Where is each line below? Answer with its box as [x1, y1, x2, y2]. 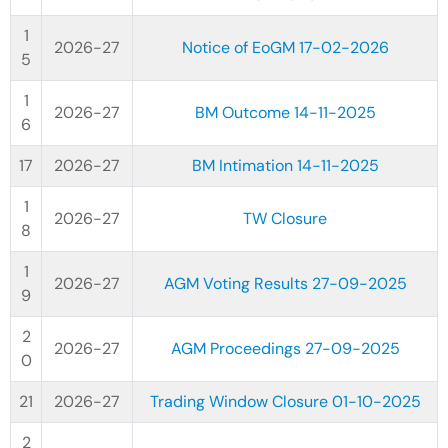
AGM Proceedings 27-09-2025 [170, 338, 400, 359]
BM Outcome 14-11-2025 [194, 102, 376, 123]
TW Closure [243, 208, 327, 229]
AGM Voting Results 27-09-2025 [163, 273, 407, 294]
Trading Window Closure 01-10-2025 [149, 391, 421, 412]
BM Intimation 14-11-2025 [191, 155, 379, 176]
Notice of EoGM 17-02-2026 [181, 37, 389, 58]
